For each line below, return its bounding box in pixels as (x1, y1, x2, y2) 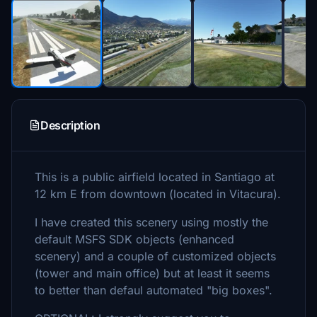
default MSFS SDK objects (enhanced (35, 232, 234, 246)
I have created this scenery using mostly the (35, 215, 268, 229)
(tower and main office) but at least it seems (35, 266, 270, 280)
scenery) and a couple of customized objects (35, 249, 276, 263)
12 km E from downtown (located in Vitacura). (35, 187, 281, 201)
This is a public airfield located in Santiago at (35, 170, 275, 184)
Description (40, 118, 100, 132)
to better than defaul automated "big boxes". (35, 283, 272, 297)
